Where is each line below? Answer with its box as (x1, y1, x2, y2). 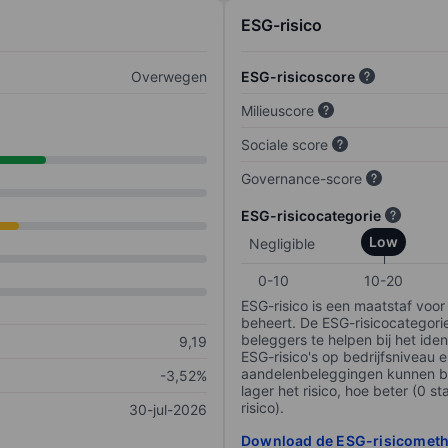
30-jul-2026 (129, 401, 207, 419)
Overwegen (131, 68, 207, 86)
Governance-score (241, 170, 362, 188)
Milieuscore (241, 102, 314, 120)
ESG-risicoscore (241, 68, 355, 86)
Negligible (249, 235, 315, 253)
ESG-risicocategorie (241, 207, 381, 225)
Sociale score (241, 136, 328, 154)
